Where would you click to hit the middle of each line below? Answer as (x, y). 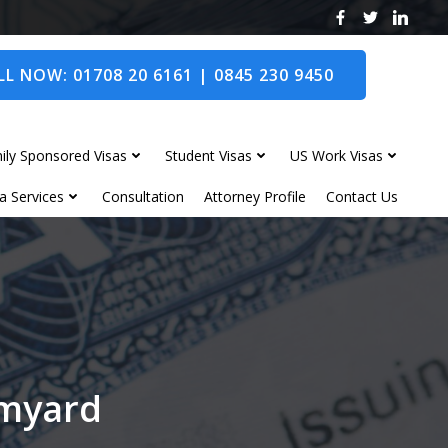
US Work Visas (336, 155)
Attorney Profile (255, 196)
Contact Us (362, 196)
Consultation (143, 196)
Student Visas (208, 155)
